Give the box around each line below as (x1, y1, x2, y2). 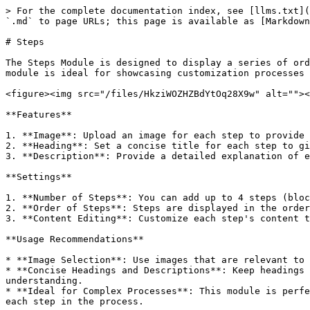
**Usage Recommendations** (6, 234, 144, 244)
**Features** (6, 109, 72, 120)
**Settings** (6, 172, 72, 182)
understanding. (6, 275, 83, 286)
